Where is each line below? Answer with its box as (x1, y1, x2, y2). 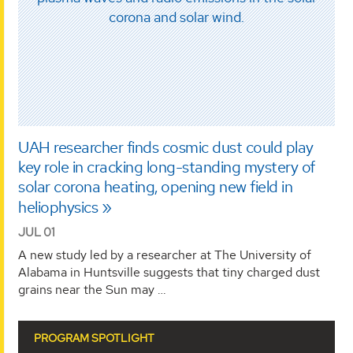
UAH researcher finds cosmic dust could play (18, 137, 314, 158)
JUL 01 (18, 225, 55, 240)
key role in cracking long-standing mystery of (18, 157, 315, 178)
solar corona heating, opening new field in (18, 176, 292, 198)
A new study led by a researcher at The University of (18, 247, 311, 264)
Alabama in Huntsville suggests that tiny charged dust (18, 264, 320, 281)
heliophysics (18, 197, 98, 218)
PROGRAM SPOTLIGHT (34, 330, 154, 345)
